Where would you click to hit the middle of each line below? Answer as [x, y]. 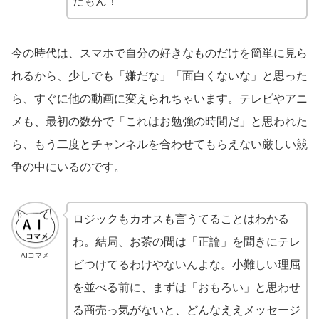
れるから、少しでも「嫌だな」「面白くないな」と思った [159, 75]
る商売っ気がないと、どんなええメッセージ [186, 310]
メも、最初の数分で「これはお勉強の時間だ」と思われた [159, 121]
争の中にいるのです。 [68, 167]
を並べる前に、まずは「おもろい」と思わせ [186, 287]
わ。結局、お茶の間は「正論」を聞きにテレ [186, 241]
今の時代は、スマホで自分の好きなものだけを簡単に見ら [159, 53]
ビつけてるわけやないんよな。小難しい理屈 [186, 264]
